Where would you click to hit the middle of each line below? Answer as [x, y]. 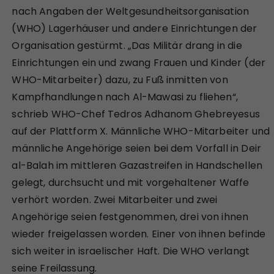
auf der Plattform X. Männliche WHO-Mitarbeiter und [141, 131]
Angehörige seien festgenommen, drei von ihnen [130, 217]
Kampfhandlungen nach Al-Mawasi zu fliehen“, [125, 97]
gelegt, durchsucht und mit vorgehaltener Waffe [131, 182]
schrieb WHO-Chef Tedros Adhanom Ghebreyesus [136, 114]
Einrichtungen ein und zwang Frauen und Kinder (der [139, 62]
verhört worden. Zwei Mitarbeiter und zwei [115, 199]
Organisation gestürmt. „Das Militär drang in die [127, 45]
